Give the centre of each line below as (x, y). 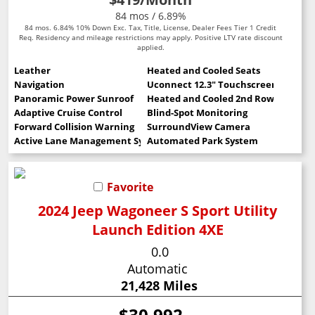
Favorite (130, 187)
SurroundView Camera (198, 127)
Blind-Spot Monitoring (197, 113)
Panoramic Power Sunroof (74, 99)
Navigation (40, 85)
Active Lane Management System (91, 141)
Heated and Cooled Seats (203, 71)
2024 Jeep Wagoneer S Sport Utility (158, 211)
